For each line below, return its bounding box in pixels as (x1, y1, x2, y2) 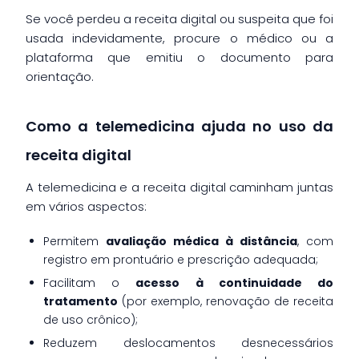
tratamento (43, 292, 118, 309)
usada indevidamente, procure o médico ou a (26, 29, 333, 46)
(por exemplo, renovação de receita (118, 292, 333, 309)
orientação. (26, 67, 94, 85)
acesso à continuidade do (135, 274, 334, 291)
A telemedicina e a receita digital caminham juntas (26, 178, 333, 196)
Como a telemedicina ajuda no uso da (26, 115, 333, 136)
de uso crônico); (43, 311, 138, 328)
